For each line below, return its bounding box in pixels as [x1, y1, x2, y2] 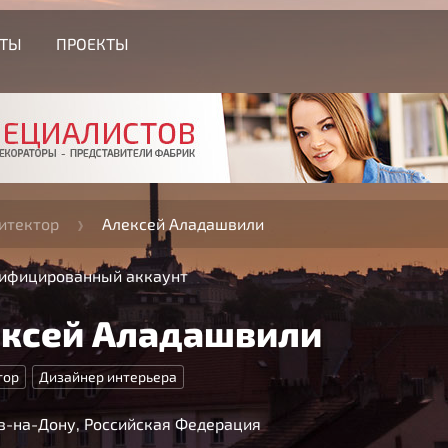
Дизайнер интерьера [39, 368, 177, 385]
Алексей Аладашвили [102, 214, 264, 233]
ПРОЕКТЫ [56, 34, 129, 53]
